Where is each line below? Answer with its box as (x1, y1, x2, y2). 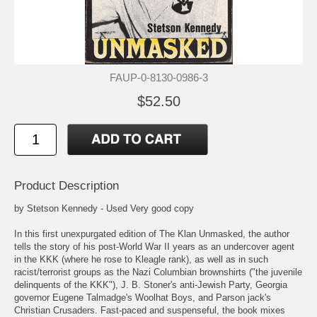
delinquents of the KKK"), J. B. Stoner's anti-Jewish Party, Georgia (14, 279, 287, 291)
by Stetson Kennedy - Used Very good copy (14, 203, 194, 214)
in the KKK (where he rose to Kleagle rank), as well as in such (14, 254, 268, 265)
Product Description (14, 179, 119, 193)
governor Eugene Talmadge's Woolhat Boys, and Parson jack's (14, 292, 271, 304)
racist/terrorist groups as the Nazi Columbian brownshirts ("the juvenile (14, 267, 302, 278)
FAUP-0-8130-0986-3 (109, 71, 208, 83)
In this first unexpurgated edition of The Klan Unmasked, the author (14, 229, 289, 240)
